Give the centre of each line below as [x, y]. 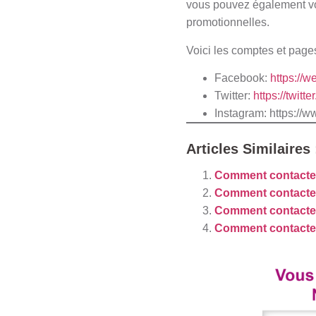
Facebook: [242, 78]
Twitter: [234, 96]
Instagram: [242, 114]
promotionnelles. [229, 23]
